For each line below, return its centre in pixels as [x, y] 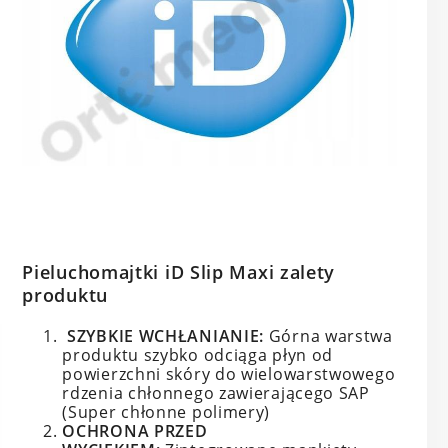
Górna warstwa [328, 336]
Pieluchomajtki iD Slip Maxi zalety [179, 272]
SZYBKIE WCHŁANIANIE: [163, 336]
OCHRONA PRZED [135, 431]
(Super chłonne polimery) [166, 412]
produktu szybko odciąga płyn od [198, 355]
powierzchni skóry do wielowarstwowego [229, 374]
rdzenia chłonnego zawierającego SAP [216, 393]
